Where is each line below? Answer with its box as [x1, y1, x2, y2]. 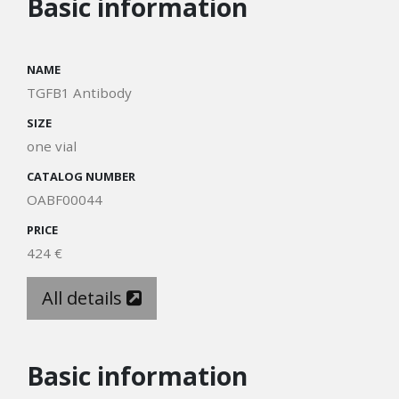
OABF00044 [27, 191, 102, 208]
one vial [27, 137, 77, 155]
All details [42, 286, 126, 310]
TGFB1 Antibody [27, 84, 132, 102]
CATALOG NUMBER [27, 168, 135, 184]
